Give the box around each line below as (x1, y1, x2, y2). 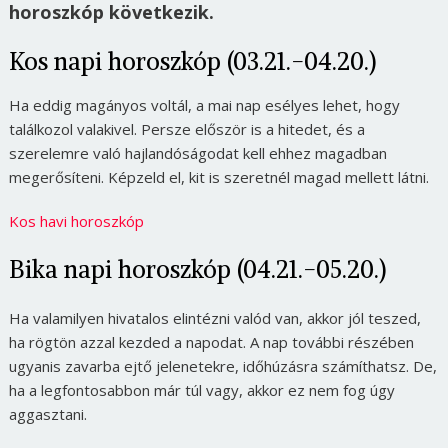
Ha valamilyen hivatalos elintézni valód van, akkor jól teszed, (8, 308, 421, 329)
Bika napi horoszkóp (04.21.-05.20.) (8, 254, 386, 285)
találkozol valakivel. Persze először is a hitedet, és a (8, 119, 365, 140)
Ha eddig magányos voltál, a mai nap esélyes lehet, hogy (8, 95, 400, 116)
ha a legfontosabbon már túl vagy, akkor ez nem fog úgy (8, 380, 395, 401)
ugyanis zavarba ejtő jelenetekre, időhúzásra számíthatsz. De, (8, 356, 437, 377)
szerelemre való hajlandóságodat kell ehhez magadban (8, 143, 387, 164)
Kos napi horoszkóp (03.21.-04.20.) (8, 46, 376, 77)
